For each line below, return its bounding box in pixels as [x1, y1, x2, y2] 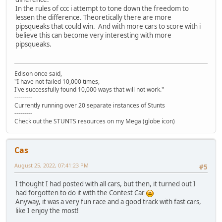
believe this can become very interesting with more [15, 31, 171, 40]
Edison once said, [14, 69, 62, 78]
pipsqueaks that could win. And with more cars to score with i [15, 22, 201, 31]
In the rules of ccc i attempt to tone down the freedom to [15, 4, 189, 13]
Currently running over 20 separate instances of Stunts [14, 101, 165, 110]
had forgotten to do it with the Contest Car [15, 188, 146, 198]
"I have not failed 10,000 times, [14, 77, 100, 86]
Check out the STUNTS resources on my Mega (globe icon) [14, 116, 175, 125]
